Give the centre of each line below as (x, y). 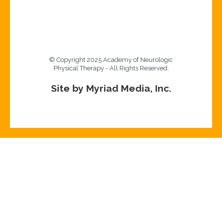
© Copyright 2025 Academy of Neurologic (111, 60)
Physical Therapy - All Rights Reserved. (111, 68)
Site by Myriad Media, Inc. (111, 88)
